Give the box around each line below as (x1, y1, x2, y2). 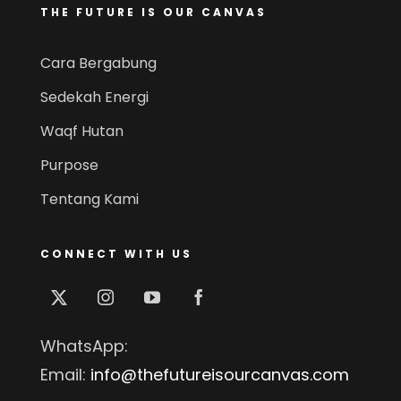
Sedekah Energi (39, 86, 149, 107)
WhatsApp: (39, 334, 128, 357)
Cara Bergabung (39, 52, 157, 73)
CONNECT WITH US (39, 245, 192, 261)
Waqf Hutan (39, 120, 124, 141)
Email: (39, 363, 90, 386)
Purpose (39, 154, 98, 175)
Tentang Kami (39, 188, 139, 209)
